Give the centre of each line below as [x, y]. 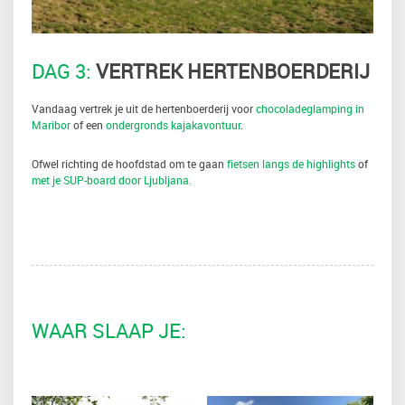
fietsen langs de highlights [291, 163]
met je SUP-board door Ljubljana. [112, 179]
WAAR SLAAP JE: [109, 330]
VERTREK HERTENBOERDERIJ [231, 71]
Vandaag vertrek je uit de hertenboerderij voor [144, 108]
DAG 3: [61, 71]
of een [88, 124]
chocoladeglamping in [310, 108]
